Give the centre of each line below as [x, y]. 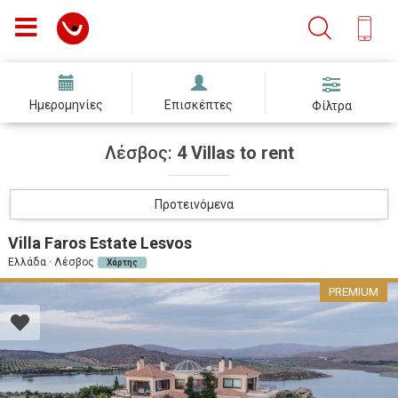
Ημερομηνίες [67, 105]
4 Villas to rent [235, 153]
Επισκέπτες [199, 105]
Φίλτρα [331, 106]
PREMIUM [354, 292]
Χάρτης [122, 263]
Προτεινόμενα [194, 204]
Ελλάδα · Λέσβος [51, 262]
